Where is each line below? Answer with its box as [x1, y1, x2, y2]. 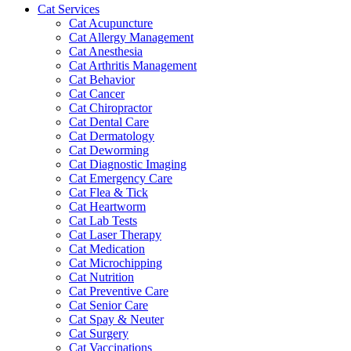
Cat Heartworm [69, 200, 146, 214]
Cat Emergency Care [69, 172, 172, 186]
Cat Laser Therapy [69, 228, 161, 242]
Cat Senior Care [69, 299, 148, 313]
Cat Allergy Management [69, 31, 194, 45]
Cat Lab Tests [69, 214, 137, 228]
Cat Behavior [69, 73, 135, 87]
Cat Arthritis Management [69, 59, 197, 73]
